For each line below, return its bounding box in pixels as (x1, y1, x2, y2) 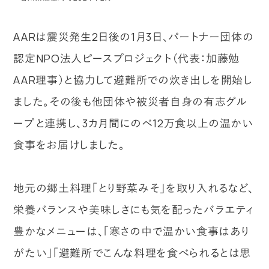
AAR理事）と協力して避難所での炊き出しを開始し (13, 72, 253, 87)
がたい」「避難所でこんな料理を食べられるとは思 (13, 245, 252, 260)
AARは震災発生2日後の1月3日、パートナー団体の (13, 29, 254, 44)
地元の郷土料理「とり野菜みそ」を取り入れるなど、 (13, 180, 254, 195)
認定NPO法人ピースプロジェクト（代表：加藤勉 (13, 50, 240, 65)
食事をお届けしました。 (13, 137, 125, 152)
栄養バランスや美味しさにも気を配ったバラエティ (13, 202, 255, 217)
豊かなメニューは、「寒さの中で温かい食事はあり (13, 223, 250, 238)
